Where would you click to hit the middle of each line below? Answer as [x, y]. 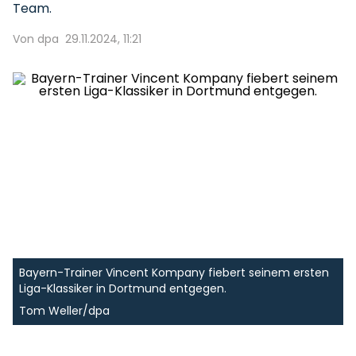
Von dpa [36, 39]
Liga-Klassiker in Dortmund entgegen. [123, 288]
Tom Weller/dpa [64, 311]
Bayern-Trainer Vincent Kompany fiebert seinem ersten [174, 273]
